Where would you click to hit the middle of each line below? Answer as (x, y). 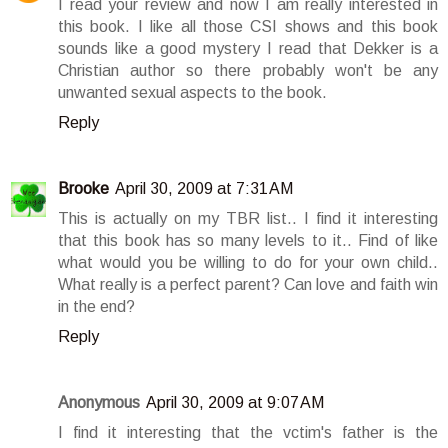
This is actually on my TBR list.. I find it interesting (248, 218)
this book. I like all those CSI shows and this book (248, 26)
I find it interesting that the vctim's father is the (248, 432)
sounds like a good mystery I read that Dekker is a (248, 48)
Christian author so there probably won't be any (248, 70)
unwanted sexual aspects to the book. (192, 92)
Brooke (83, 188)
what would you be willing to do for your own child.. (248, 262)
